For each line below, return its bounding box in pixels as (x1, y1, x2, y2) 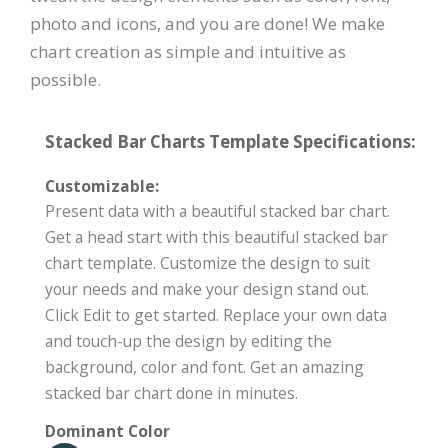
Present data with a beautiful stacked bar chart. (45, 200, 390, 223)
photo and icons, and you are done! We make (30, 12, 385, 36)
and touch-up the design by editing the (45, 330, 332, 353)
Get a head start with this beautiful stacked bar (45, 226, 388, 249)
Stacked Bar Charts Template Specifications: (45, 130, 416, 154)
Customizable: (45, 175, 159, 198)
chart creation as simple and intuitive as (30, 40, 346, 64)
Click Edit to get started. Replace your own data (45, 304, 387, 327)
